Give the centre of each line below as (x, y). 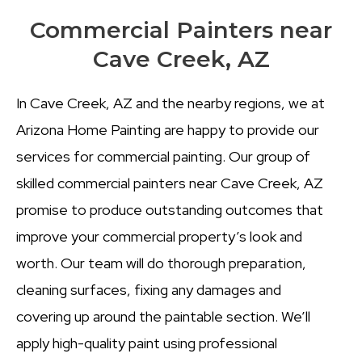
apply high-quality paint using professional (147, 343)
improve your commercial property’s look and (159, 237)
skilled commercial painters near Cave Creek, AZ (170, 183)
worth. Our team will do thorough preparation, (161, 263)
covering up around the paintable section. (149, 317)
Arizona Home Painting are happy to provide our (168, 130)
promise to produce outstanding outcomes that (170, 210)
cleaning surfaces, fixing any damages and (149, 290)
